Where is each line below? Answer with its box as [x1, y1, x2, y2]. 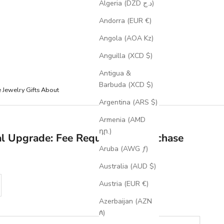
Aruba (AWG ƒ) [99, 144, 148, 154]
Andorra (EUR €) [99, 16, 151, 26]
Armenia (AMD [99, 115, 145, 125]
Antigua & [99, 68, 131, 78]
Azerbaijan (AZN [99, 196, 152, 206]
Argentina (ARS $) [99, 97, 157, 107]
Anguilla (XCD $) [99, 51, 152, 61]
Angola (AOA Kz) [99, 33, 153, 43]
